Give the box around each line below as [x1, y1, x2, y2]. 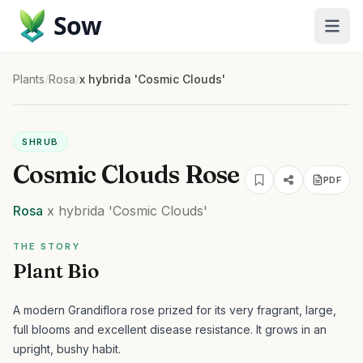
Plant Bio [13, 259, 99, 283]
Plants [13, 72, 45, 86]
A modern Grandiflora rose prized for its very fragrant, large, [13, 303, 336, 317]
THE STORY [13, 241, 80, 252]
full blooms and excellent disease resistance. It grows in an [13, 322, 327, 336]
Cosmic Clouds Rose [13, 160, 240, 190]
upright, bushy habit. [13, 342, 121, 356]
